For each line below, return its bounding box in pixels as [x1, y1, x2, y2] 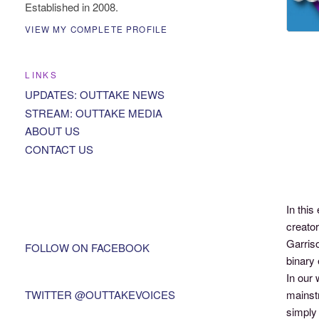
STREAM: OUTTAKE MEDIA [25, 105, 163, 120]
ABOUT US [25, 123, 80, 139]
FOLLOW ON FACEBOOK [25, 239, 150, 255]
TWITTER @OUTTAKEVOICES [25, 286, 176, 302]
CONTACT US [25, 142, 94, 157]
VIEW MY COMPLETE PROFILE [25, 23, 168, 36]
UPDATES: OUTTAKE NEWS [25, 86, 165, 102]
